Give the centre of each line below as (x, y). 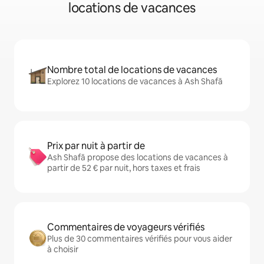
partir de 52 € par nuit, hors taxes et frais (124, 168)
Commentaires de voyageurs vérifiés (126, 227)
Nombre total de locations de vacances (132, 70)
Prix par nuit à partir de (96, 146)
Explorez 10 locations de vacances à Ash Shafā (135, 82)
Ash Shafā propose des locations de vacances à (138, 158)
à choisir (63, 250)
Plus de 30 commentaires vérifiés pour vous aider (140, 239)
